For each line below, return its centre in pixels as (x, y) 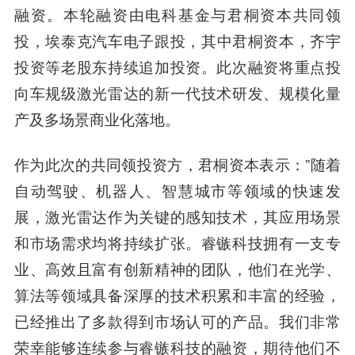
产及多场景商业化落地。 (97, 119)
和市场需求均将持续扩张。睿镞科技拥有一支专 (177, 243)
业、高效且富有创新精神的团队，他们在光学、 (177, 269)
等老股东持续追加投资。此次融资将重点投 (193, 67)
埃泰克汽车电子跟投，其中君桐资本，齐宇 (193, 41)
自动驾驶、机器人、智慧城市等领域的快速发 (177, 191)
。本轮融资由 (96, 15)
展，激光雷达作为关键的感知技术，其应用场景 (177, 217)
